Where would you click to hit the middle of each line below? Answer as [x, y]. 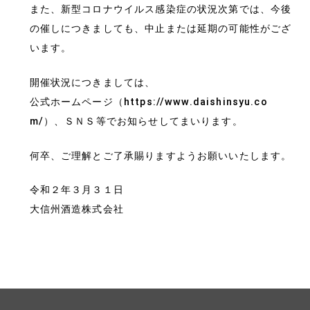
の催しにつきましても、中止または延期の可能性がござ [161, 29]
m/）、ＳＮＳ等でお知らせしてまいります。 [136, 122]
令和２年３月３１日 [76, 190]
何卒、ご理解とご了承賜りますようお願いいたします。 [161, 156]
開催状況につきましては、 [92, 83]
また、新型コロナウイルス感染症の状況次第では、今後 [161, 10]
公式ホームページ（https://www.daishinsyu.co [148, 102]
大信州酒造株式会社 [76, 210]
